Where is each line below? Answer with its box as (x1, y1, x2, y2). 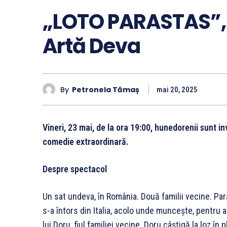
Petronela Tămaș (72, 84, 139, 95)
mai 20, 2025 (157, 85, 198, 95)
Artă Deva (43, 32, 140, 61)
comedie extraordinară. (43, 136, 129, 147)
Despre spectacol (43, 164, 107, 175)
